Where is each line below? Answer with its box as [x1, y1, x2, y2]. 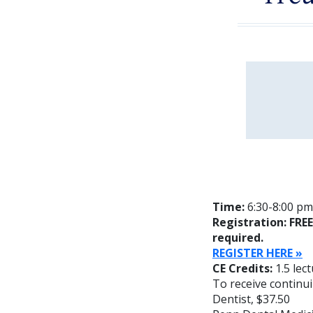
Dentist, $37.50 [212, 291, 290, 307]
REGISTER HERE [212, 245, 293, 261]
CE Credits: [212, 260, 275, 276]
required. [212, 229, 263, 245]
